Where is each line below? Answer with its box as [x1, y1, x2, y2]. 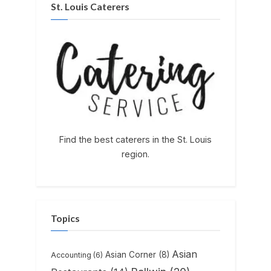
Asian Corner [105, 249, 156, 260]
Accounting [51, 250, 91, 260]
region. [122, 148, 149, 159]
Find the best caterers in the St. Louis [59, 134, 212, 145]
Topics [51, 212, 80, 224]
